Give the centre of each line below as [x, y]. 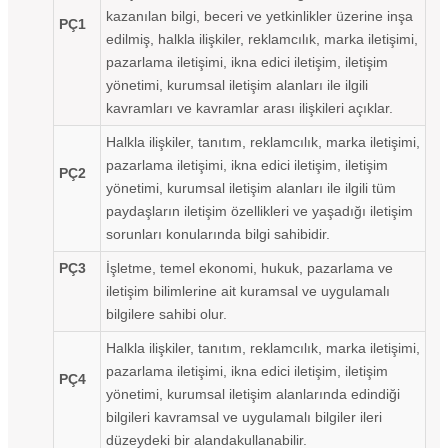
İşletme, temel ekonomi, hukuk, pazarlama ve [249, 267]
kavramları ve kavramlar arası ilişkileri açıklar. [249, 107]
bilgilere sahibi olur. [166, 313]
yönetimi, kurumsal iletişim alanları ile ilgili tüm [251, 187]
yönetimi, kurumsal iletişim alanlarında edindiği [253, 393]
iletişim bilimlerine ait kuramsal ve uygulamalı [248, 290]
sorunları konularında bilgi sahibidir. [218, 233]
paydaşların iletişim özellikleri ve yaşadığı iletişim [259, 210]
